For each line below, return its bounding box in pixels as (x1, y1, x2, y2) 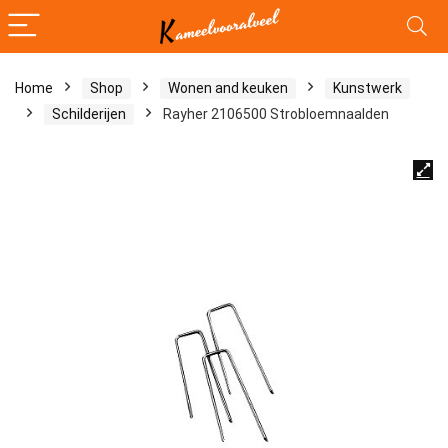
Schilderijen (52, 106, 126, 122)
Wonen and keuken (168, 80, 288, 96)
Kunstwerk (333, 80, 402, 96)
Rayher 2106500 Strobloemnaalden (163, 106, 389, 122)
